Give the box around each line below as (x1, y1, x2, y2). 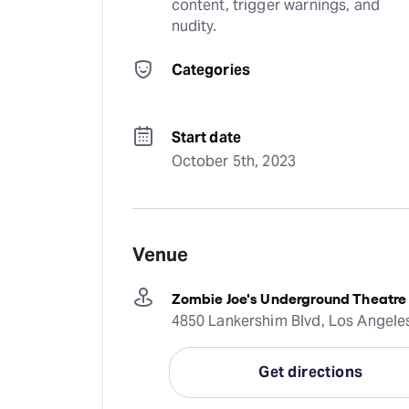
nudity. (171, 16, 217, 36)
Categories (171, 60, 251, 79)
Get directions (258, 362, 363, 382)
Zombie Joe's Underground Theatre (171, 288, 407, 307)
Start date (171, 128, 242, 147)
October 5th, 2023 (171, 152, 297, 171)
